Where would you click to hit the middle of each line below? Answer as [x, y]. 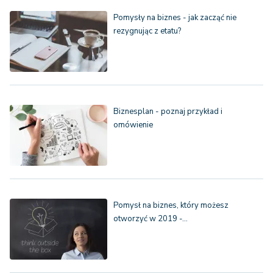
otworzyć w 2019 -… [151, 219]
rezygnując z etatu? [147, 31]
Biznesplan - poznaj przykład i [168, 112]
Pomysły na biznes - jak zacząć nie [175, 18]
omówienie [133, 125]
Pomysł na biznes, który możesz [171, 206]
